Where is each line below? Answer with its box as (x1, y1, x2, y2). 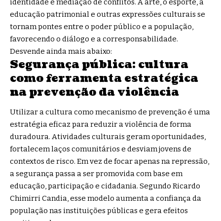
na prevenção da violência (10, 84, 179, 100)
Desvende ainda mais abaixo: (10, 47, 112, 56)
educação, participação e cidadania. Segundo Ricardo (10, 181, 200, 190)
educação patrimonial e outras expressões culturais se (10, 10, 205, 19)
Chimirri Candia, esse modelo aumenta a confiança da (10, 193, 201, 203)
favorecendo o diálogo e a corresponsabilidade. (10, 35, 178, 44)
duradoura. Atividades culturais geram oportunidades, (10, 132, 206, 141)
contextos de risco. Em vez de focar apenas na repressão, (10, 156, 209, 166)
